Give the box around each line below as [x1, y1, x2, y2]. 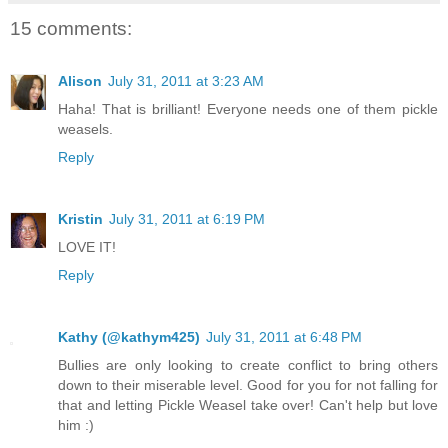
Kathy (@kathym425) [58, 328, 200, 345]
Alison [58, 72, 102, 89]
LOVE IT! [58, 238, 116, 255]
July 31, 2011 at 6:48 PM [206, 328, 362, 345]
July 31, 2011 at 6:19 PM [109, 210, 265, 227]
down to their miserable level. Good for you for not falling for [58, 376, 438, 393]
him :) [58, 416, 94, 433]
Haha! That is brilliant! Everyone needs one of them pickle [58, 100, 438, 117]
